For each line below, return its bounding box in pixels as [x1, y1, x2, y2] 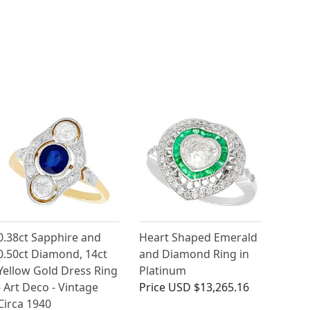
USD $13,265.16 [168, 280, 250, 295]
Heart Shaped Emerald [139, 230, 258, 246]
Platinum [139, 263, 187, 279]
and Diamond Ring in [139, 246, 250, 262]
